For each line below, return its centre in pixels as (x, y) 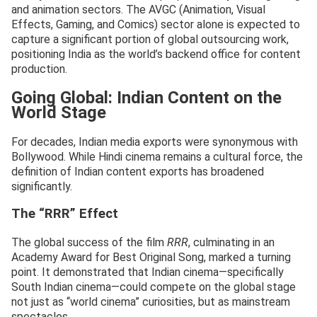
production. (39, 69)
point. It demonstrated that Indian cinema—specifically (148, 272)
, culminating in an (231, 242)
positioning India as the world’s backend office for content (156, 54)
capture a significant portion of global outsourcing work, (150, 39)
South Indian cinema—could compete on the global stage (154, 287)
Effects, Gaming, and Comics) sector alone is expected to (156, 24)
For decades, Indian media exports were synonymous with (155, 142)
